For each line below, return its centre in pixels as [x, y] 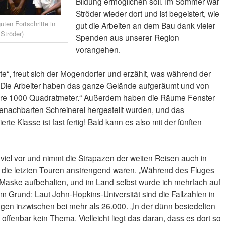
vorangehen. [98, 49]
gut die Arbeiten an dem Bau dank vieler [145, 25]
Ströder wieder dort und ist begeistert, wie [147, 13]
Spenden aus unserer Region [127, 37]
